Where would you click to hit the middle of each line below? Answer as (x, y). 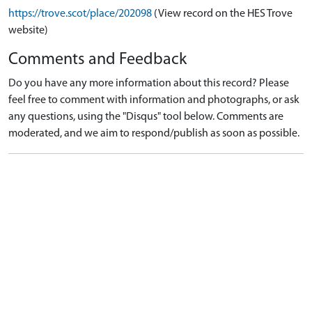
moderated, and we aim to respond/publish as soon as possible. (154, 134)
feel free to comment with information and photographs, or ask (154, 100)
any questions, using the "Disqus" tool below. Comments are (146, 117)
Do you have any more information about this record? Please (149, 84)
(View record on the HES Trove (223, 14)
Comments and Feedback (97, 60)
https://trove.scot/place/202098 (80, 14)
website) (28, 31)
